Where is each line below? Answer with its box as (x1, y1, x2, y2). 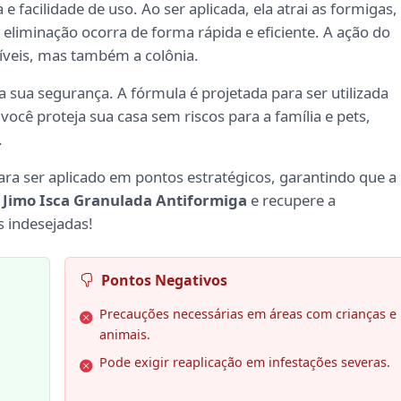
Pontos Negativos (100, 270, 227, 291)
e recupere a (247, 190, 336, 211)
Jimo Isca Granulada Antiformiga (3, 190, 247, 211)
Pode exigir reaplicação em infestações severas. (98, 354, 390, 371)
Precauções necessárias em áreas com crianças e (98, 305, 397, 323)
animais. (98, 326, 150, 344)
